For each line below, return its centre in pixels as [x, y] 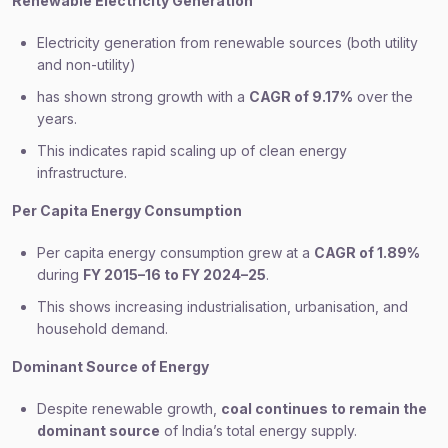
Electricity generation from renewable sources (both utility [227, 42]
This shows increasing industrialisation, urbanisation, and [222, 306]
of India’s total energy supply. [258, 430]
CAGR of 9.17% [301, 96]
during [60, 274]
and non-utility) [86, 64]
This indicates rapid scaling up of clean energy [192, 150]
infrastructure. [82, 172]
